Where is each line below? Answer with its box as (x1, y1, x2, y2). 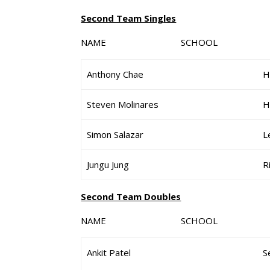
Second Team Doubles (81, 190, 181, 202)
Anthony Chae (87, 68, 144, 80)
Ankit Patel (87, 246, 131, 259)
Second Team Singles (81, 12, 177, 24)
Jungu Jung (87, 159, 130, 171)
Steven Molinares (87, 98, 159, 110)
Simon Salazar (87, 128, 144, 140)
